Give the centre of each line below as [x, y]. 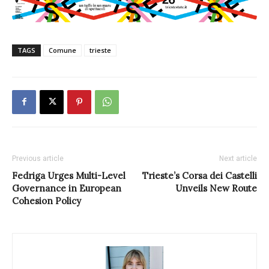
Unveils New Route [216, 188]
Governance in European [67, 188]
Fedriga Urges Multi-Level [69, 175]
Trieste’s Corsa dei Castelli [200, 175]
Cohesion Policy [47, 201]
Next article [238, 158]
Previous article [38, 158]
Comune [62, 50]
